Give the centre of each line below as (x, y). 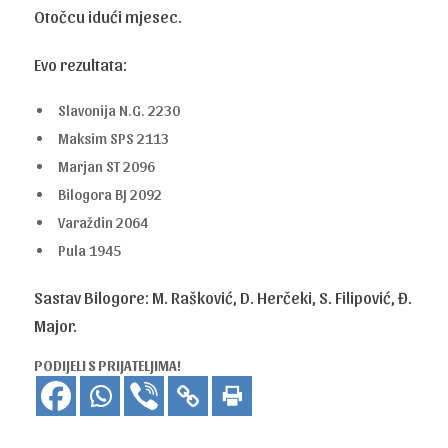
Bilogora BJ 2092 (110, 193)
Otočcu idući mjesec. (108, 15)
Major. (56, 324)
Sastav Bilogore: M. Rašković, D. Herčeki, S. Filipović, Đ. (223, 296)
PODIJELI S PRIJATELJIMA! (108, 365)
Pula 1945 (90, 249)
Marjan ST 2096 (107, 165)
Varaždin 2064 (103, 221)
